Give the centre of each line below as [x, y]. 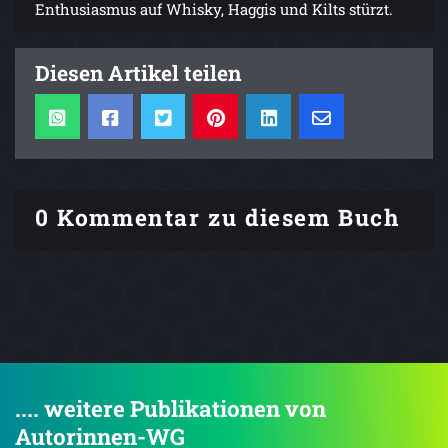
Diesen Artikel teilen [138, 72]
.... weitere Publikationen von [170, 408]
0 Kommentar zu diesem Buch [217, 216]
